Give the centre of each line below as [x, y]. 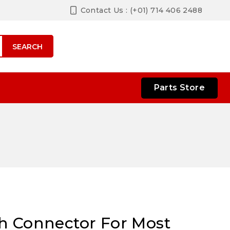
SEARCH [27, 46]
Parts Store [179, 88]
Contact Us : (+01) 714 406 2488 [141, 10]
